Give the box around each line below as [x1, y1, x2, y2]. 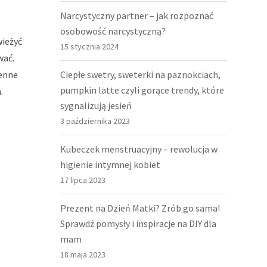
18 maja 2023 [60, 249, 105, 260]
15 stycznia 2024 [60, 41, 119, 52]
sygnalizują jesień [60, 100, 132, 111]
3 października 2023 [60, 116, 130, 126]
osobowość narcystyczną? [60, 25, 166, 37]
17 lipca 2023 [60, 175, 105, 185]
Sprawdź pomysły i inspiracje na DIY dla [60, 218, 216, 229]
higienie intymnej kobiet [60, 159, 160, 170]
